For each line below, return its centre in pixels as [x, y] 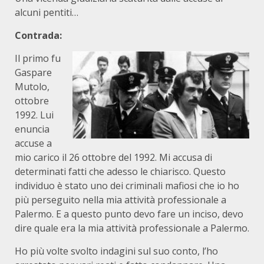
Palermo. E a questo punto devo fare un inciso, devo [129, 214]
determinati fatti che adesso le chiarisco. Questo [120, 171]
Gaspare [33, 72]
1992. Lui [34, 115]
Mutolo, [32, 87]
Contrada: [38, 35]
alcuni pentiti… [47, 12]
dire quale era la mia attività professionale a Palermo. [132, 228]
